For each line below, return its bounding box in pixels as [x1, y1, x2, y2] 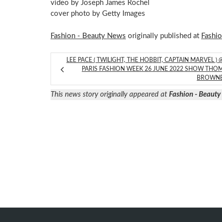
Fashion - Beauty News [51, 32, 126, 40]
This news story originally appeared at [51, 91, 169, 99]
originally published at [126, 32, 201, 40]
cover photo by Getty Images [51, 10, 145, 18]
